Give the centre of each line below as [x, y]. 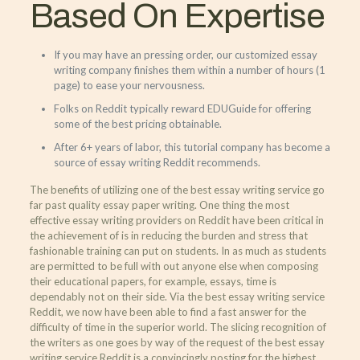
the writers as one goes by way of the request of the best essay [177, 342]
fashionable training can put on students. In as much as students [178, 250]
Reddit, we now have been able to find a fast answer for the [168, 311]
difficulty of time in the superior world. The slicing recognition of [178, 327]
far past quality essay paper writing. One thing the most [159, 205]
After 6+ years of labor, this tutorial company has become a [192, 147]
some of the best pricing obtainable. [137, 123]
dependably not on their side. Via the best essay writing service [177, 296]
